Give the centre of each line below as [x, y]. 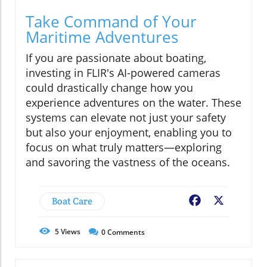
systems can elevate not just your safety [126, 117]
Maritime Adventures [102, 37]
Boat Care [72, 201]
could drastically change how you [109, 87]
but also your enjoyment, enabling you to [129, 132]
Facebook [224, 201]
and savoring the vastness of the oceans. [128, 162]
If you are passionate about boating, [116, 58]
